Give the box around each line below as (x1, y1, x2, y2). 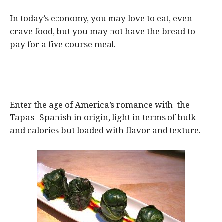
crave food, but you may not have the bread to (10, 26, 195, 36)
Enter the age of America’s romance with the (10, 99, 190, 110)
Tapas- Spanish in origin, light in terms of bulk (10, 112, 196, 122)
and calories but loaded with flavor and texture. (10, 125, 201, 135)
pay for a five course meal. (10, 39, 116, 49)
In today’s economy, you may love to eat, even (10, 13, 192, 23)
